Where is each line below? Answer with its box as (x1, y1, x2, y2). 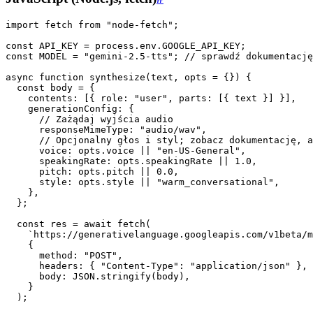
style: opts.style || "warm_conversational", (6, 176, 279, 187)
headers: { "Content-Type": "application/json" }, (6, 260, 307, 271)
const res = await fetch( (6, 218, 151, 229)
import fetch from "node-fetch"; (6, 19, 179, 30)
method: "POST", (6, 249, 123, 261)
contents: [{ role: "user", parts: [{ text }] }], (6, 92, 296, 103)
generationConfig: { (6, 103, 134, 114)
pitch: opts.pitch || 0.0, (6, 166, 179, 177)
